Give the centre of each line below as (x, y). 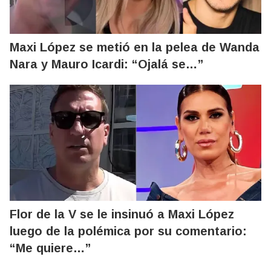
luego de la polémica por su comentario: (128, 231)
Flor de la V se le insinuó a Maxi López (122, 214)
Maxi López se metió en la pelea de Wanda (135, 47)
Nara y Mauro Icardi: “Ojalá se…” (106, 64)
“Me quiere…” (50, 248)
